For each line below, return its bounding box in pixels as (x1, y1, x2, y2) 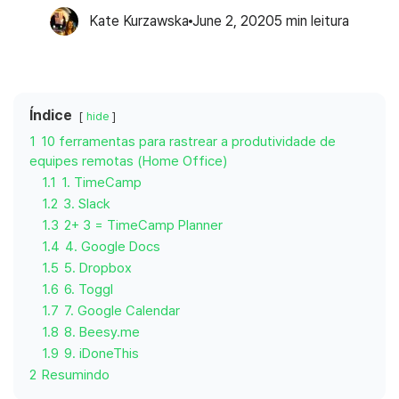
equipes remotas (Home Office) (29, 153, 227, 169)
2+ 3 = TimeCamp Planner (64, 217, 223, 233)
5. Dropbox (64, 260, 132, 276)
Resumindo (42, 367, 110, 383)
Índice (29, 107, 72, 124)
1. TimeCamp (61, 175, 142, 191)
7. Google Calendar (64, 303, 180, 319)
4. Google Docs (65, 239, 160, 255)
